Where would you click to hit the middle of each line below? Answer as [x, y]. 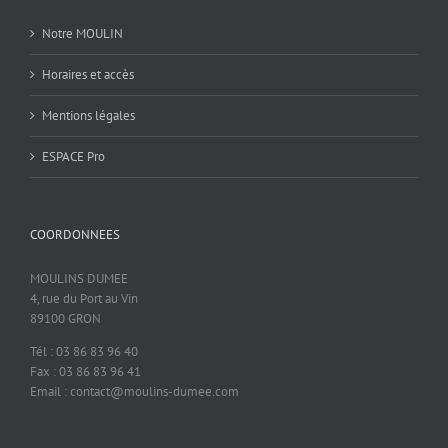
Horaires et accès [88, 74]
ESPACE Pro [73, 156]
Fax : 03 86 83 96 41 [85, 371]
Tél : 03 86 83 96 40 [84, 351]
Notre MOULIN [82, 33]
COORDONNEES [75, 234]
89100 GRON [65, 318]
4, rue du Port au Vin [84, 298]
